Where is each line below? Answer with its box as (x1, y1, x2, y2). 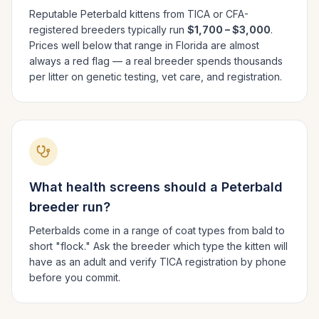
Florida (176, 39, 208, 51)
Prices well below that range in (29, 39, 176, 51)
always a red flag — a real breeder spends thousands (29, 55, 283, 67)
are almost (208, 39, 259, 51)
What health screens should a (29, 179, 221, 194)
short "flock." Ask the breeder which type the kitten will (29, 240, 288, 252)
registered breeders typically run (29, 23, 187, 36)
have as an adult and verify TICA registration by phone (29, 256, 286, 268)
